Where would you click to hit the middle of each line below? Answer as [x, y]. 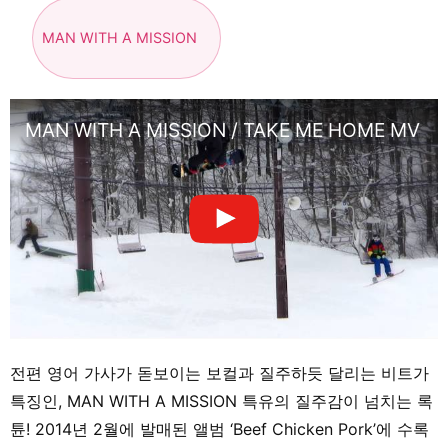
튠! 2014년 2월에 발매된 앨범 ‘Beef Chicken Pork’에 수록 [219, 429]
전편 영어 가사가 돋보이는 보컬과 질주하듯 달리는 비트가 [219, 373]
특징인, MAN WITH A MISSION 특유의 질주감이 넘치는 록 [221, 401]
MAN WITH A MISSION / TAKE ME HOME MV [222, 129]
